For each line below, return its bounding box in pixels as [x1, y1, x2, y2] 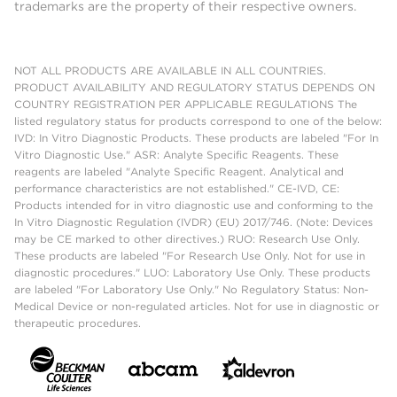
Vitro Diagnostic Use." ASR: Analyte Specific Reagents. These [14, 148, 339, 162]
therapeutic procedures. [14, 316, 141, 331]
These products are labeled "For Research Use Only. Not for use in [14, 249, 365, 263]
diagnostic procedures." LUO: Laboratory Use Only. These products [14, 266, 370, 280]
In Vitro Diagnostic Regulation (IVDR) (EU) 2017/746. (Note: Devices [14, 215, 373, 230]
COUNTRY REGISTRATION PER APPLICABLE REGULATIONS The [14, 97, 357, 112]
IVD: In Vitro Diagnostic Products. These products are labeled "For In [14, 131, 378, 145]
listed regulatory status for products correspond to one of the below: [14, 114, 382, 128]
